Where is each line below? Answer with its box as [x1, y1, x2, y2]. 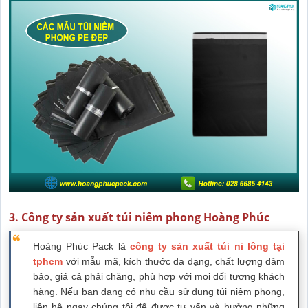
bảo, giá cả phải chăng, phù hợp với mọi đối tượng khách [33, 271, 285, 283]
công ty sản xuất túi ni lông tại [129, 241, 285, 252]
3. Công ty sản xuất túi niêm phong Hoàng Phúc [9, 210, 269, 225]
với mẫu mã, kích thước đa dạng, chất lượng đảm [65, 256, 285, 267]
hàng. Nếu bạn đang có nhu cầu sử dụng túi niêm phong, [33, 286, 285, 298]
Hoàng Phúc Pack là [33, 241, 130, 252]
